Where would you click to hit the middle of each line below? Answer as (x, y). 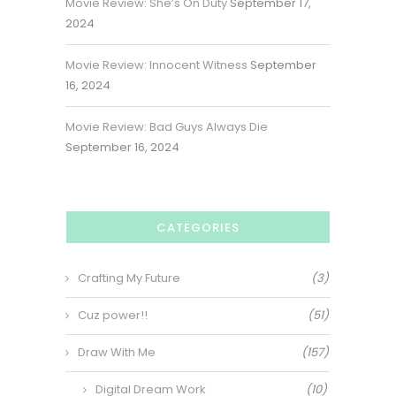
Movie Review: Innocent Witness (156, 65)
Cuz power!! (113, 316)
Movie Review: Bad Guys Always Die (167, 127)
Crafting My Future (129, 278)
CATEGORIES (198, 228)
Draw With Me (117, 353)
